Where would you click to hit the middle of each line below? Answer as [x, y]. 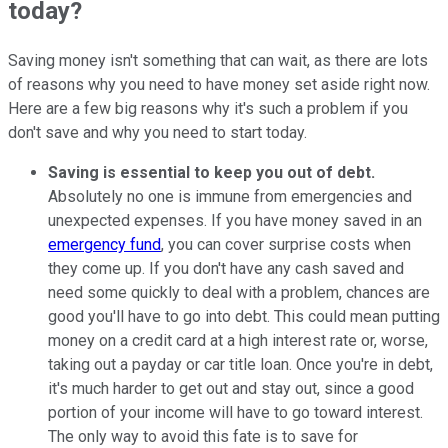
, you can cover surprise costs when [286, 244]
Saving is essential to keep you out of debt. [211, 172]
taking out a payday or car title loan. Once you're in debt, [240, 364]
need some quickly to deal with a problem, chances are [239, 292]
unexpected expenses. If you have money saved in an [235, 220]
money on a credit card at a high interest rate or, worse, [238, 340]
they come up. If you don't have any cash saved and [226, 268]
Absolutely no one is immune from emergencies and [230, 196]
